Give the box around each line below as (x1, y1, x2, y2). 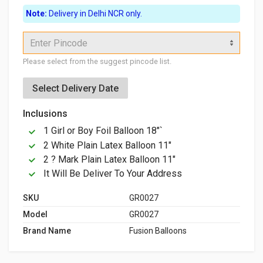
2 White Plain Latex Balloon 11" (41, 139, 171, 151)
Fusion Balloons (129, 226, 187, 236)
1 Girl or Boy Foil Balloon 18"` (41, 125, 163, 137)
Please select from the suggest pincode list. (23, 57, 171, 66)
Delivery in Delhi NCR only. (47, 9, 142, 19)
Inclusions (23, 108, 68, 120)
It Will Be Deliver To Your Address (41, 168, 182, 180)
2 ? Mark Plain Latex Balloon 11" (41, 153, 176, 165)
